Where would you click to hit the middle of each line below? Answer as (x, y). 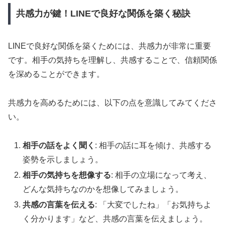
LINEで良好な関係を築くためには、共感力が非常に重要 (109, 46)
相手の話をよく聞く (59, 145)
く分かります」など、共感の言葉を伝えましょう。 (115, 219)
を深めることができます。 (56, 74)
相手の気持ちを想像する (67, 175)
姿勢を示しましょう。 (63, 159)
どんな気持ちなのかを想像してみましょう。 (103, 189)
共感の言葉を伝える (59, 205)
